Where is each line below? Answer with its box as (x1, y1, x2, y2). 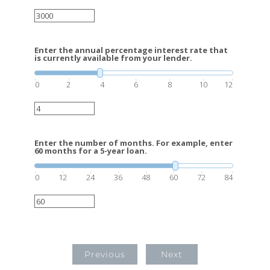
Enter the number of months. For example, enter (34, 137, 233, 148)
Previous (84, 249, 126, 260)
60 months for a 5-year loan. (34, 145, 147, 156)
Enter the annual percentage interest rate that (34, 45, 228, 55)
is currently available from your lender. (34, 52, 192, 63)
